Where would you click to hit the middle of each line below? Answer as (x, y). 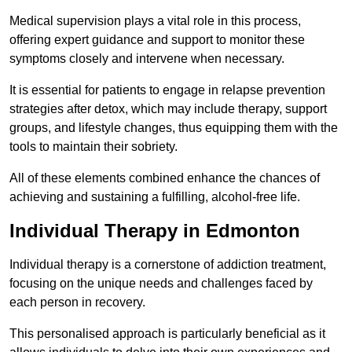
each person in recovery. (77, 302)
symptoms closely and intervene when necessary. (147, 59)
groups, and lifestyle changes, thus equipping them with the (174, 128)
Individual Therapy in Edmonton (155, 231)
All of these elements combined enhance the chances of (165, 178)
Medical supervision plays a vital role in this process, (155, 21)
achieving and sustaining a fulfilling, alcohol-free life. (155, 197)
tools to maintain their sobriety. (93, 147)
